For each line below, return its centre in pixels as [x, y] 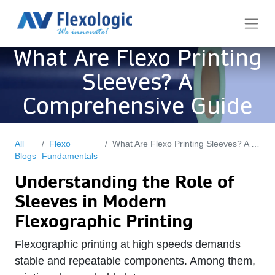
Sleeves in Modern [90, 202]
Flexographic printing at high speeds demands [127, 244]
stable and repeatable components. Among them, [135, 261]
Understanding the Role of [124, 182]
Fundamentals [69, 156]
